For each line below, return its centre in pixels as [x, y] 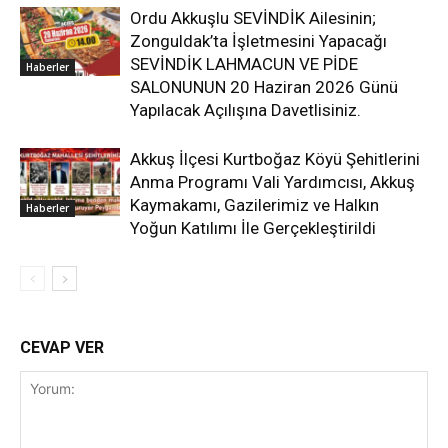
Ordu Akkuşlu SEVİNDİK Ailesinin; [253, 18]
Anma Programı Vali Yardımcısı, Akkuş [272, 182]
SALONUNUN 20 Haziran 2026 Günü [264, 87]
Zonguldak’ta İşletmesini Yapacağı [258, 41]
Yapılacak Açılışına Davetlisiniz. [245, 110]
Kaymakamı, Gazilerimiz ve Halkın [254, 205]
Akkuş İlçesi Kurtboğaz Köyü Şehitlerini [275, 159]
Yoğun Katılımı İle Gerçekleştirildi [253, 228]
